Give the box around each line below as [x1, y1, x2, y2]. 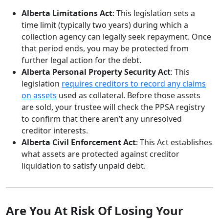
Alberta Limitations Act [22, 7, 112, 19]
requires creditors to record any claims [62, 78, 206, 89]
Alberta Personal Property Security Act [22, 66, 171, 77]
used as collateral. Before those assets [57, 89, 200, 101]
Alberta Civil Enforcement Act [22, 136, 136, 148]
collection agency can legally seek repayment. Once [22, 31, 211, 42]
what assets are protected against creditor [22, 148, 179, 159]
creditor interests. [22, 125, 88, 136]
